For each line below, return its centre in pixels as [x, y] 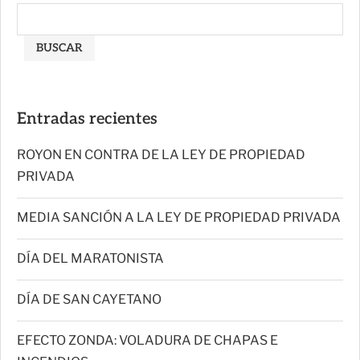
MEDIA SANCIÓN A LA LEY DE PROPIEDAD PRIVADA [179, 217]
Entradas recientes [87, 119]
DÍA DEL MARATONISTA [90, 258]
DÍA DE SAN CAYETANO [89, 299]
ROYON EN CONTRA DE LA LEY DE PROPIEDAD [161, 154]
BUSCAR [59, 47]
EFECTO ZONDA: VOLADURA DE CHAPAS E [147, 340]
